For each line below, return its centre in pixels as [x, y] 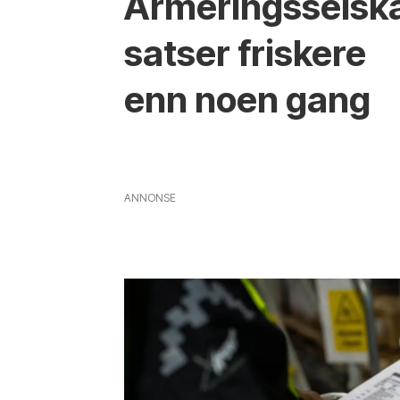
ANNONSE [150, 198]
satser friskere [246, 53]
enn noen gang [248, 99]
